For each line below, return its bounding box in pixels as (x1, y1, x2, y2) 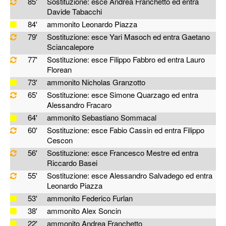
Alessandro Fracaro (47, 99, 112, 110)
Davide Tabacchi (47, 6, 102, 17)
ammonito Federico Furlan (47, 193, 133, 204)
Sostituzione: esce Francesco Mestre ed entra (47, 147, 199, 158)
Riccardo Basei (47, 157, 98, 168)
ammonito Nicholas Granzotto (47, 77, 146, 88)
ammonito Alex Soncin (47, 205, 122, 216)
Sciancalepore (47, 41, 94, 52)
